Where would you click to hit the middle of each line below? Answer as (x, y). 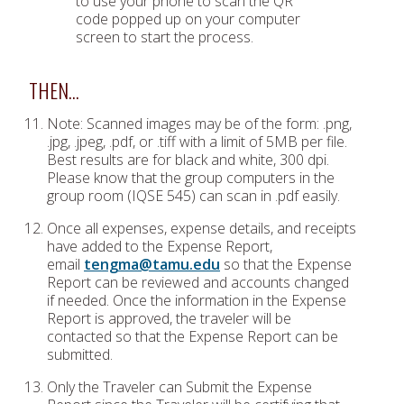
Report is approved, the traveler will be (169, 318)
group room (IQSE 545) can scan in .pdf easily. (193, 196)
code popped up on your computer (188, 19)
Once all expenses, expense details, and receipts (202, 228)
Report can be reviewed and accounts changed (198, 282)
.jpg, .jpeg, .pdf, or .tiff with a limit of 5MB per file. (197, 142)
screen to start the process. (165, 37)
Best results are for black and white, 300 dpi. (188, 160)
